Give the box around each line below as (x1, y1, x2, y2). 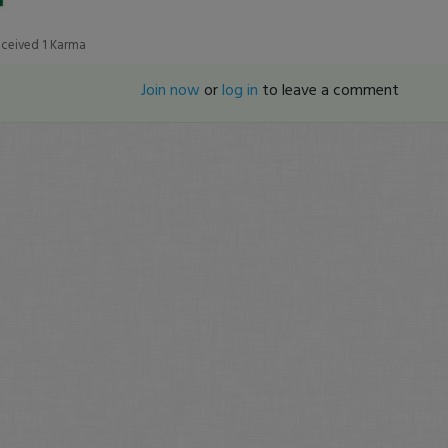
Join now (141, 77, 201, 101)
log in (222, 77, 259, 101)
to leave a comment (258, 77, 400, 101)
